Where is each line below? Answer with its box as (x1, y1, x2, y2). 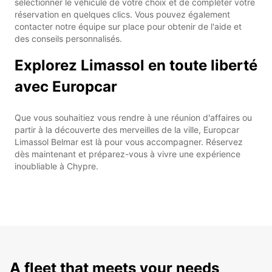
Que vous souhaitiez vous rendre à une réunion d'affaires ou (15, 112, 252, 123)
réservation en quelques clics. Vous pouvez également (15, 8, 230, 19)
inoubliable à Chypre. (15, 160, 98, 171)
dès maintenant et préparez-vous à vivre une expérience (15, 148, 240, 159)
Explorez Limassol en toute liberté (15, 56, 257, 74)
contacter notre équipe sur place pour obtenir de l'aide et (15, 21, 242, 32)
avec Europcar (15, 77, 117, 95)
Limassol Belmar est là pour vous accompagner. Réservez (15, 136, 243, 147)
